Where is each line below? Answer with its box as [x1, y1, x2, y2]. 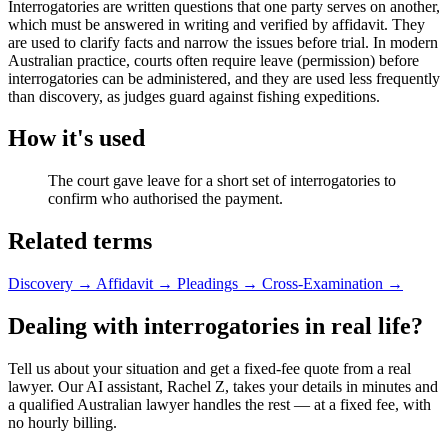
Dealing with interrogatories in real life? [8, 313, 423, 340]
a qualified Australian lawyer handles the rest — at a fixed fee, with [8, 395, 431, 413]
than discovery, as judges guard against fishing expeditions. [8, 87, 380, 105]
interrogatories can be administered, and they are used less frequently [8, 69, 440, 87]
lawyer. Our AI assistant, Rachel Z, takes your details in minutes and [8, 377, 438, 395]
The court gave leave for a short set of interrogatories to [48, 172, 396, 190]
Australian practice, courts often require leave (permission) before [8, 51, 419, 69]
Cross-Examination [262, 275, 387, 293]
